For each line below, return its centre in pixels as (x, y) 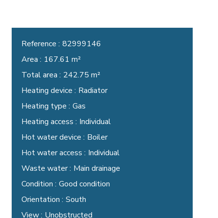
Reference (40, 44)
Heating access (48, 122)
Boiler (97, 137)
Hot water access (53, 153)
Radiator (93, 91)
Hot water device (52, 137)
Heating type (45, 106)
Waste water (45, 168)
